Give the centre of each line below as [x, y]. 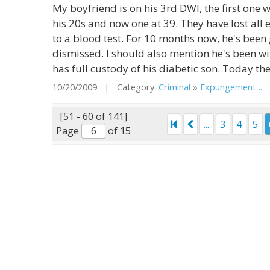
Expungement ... [232, 87]
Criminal [174, 87]
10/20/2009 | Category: [105, 87]
